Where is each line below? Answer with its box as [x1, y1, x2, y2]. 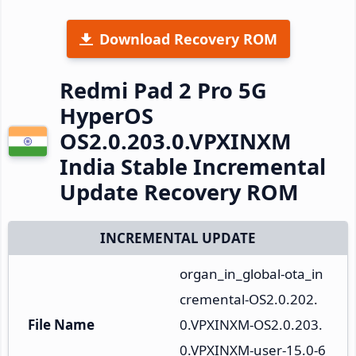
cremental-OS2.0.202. [180, 289, 318, 308]
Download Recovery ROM [99, 29, 277, 48]
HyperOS [60, 100, 153, 130]
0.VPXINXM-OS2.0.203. [180, 315, 323, 334]
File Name [28, 315, 95, 334]
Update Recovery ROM [60, 176, 299, 207]
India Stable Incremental [60, 151, 326, 181]
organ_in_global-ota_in [180, 264, 323, 283]
